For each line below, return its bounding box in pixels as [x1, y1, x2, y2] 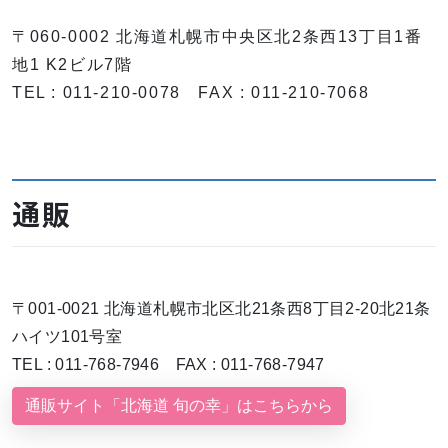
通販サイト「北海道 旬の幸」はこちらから [25, 397, 333, 415]
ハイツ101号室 [12, 328, 123, 346]
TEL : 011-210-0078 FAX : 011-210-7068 [12, 84, 370, 102]
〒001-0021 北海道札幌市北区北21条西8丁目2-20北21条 [12, 300, 431, 318]
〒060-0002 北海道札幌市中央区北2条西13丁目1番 [12, 28, 423, 46]
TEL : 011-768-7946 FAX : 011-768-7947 [12, 356, 325, 374]
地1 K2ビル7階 [12, 56, 133, 74]
